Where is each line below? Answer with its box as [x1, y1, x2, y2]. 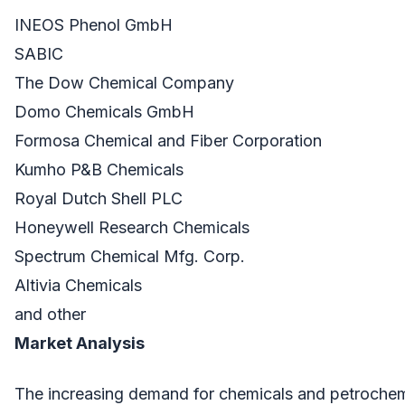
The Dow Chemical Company [14, 72, 234, 92]
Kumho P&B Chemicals [14, 159, 184, 179]
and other [14, 304, 86, 324]
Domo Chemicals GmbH [14, 101, 194, 121]
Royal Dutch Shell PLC [14, 188, 183, 208]
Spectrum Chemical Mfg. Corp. [14, 246, 245, 266]
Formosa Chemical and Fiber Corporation [14, 130, 322, 150]
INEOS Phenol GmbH [14, 14, 173, 34]
